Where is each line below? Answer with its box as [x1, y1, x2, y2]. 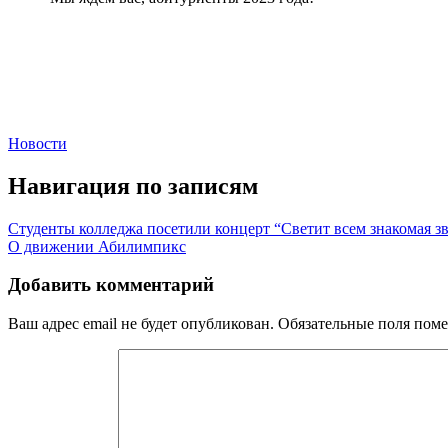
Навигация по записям [8, 172, 258, 199]
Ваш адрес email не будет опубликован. [8, 315, 274, 333]
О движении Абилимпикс [8, 237, 186, 255]
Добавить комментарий [8, 274, 214, 296]
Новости [8, 134, 67, 152]
